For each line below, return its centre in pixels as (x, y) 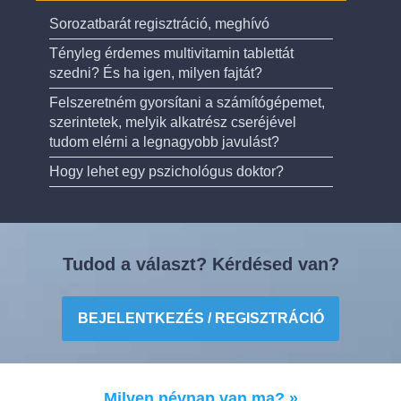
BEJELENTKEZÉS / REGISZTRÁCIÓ (200, 318)
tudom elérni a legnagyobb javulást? (164, 142)
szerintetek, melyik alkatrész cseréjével (173, 122)
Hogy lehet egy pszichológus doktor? (166, 171)
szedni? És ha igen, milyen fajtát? (156, 73)
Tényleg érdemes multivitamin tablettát (171, 53)
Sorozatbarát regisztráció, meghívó (159, 24)
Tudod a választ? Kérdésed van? (200, 264)
